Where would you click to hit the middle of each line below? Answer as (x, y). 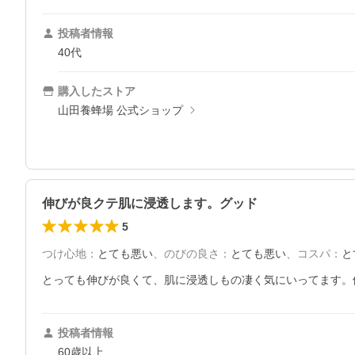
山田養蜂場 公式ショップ (120, 111)
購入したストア (97, 92)
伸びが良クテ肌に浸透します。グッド (150, 204)
